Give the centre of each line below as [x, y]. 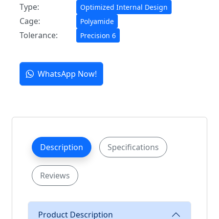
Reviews [55, 176]
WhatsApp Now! [67, 74]
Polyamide [97, 22]
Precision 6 [98, 36]
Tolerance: [39, 35]
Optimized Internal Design [124, 7]
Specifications [133, 147]
